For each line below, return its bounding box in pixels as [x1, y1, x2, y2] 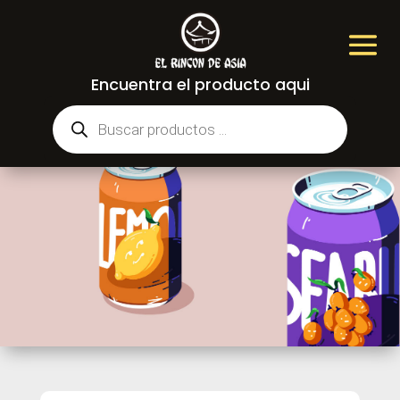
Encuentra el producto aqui [90, 72, 310, 96]
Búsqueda [52, 101, 118, 120]
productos [52, 126, 121, 145]
